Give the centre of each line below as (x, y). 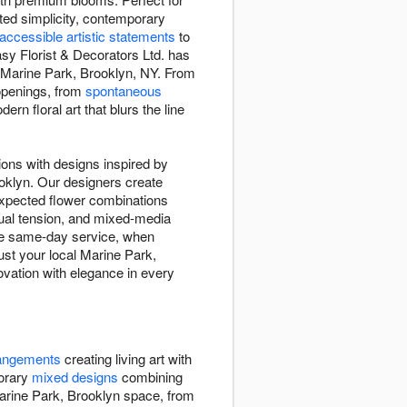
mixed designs (75, 377)
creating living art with (126, 359)
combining (150, 377)
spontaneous (124, 91)
